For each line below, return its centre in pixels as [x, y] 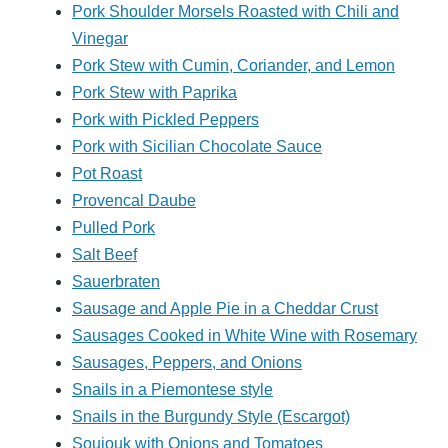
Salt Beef [104, 255]
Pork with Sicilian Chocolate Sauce [197, 147]
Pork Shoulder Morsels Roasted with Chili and [235, 12]
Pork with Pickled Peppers [165, 120]
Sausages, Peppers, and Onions [187, 363]
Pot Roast [107, 174]
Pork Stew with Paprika [154, 93]
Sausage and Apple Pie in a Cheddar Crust [225, 309]
